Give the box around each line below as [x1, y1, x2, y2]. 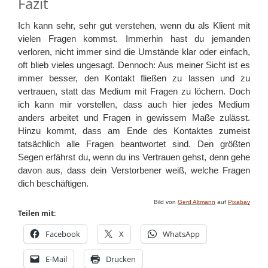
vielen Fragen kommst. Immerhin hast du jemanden [18, 33, 250, 44]
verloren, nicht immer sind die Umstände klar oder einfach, [18, 46, 250, 57]
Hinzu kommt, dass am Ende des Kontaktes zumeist [18, 125, 250, 136]
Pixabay [228, 198, 250, 205]
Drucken [106, 253, 136, 264]
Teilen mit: [18, 208, 56, 218]
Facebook [45, 228, 80, 239]
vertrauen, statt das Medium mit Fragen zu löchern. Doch [18, 86, 250, 96]
